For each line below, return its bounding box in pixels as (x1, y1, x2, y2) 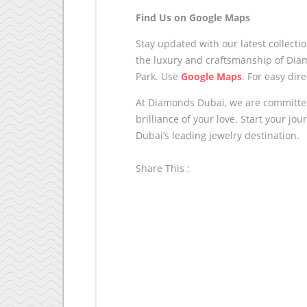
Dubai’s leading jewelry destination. (136, 128, 299, 142)
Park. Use (136, 69, 181, 83)
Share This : (136, 161, 190, 175)
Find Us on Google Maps (136, 10, 250, 24)
